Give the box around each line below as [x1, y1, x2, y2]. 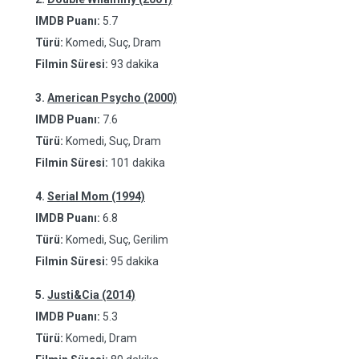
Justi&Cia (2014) [47, 288, 135, 301]
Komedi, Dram [63, 332, 137, 345]
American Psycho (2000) [47, 91, 177, 104]
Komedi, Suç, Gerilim [63, 233, 168, 246]
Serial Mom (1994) [47, 190, 145, 203]
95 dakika [111, 255, 159, 268]
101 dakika [111, 156, 165, 169]
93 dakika [111, 58, 159, 71]
